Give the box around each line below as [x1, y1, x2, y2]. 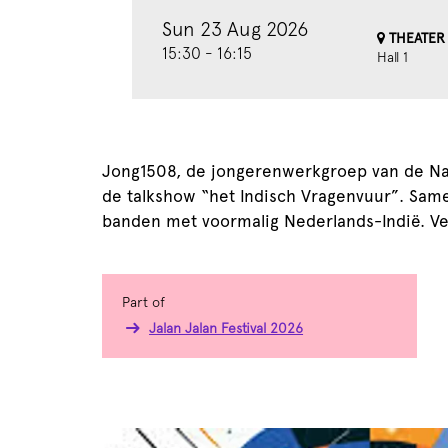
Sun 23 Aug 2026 [162, 17, 308, 41]
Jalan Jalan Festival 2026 [149, 320, 304, 336]
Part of [122, 294, 165, 310]
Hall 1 [377, 49, 408, 65]
